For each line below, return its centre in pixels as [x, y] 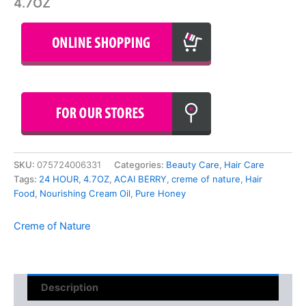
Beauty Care [193, 165]
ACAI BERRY [140, 179]
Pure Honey [161, 194]
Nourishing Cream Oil [85, 194]
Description [70, 287]
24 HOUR [59, 179]
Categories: [140, 165]
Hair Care [244, 165]
